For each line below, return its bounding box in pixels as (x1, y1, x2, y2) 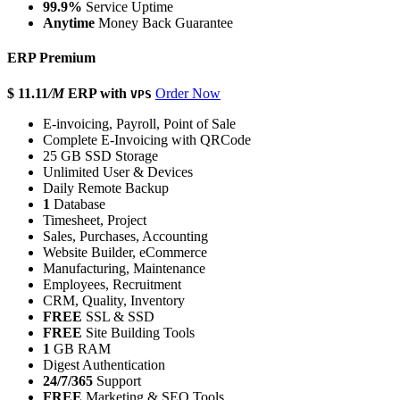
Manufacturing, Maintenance (43, 260, 205, 276)
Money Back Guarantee (95, 15, 233, 31)
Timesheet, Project (43, 212, 146, 228)
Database (50, 196, 105, 212)
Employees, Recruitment (43, 276, 181, 292)
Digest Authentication (43, 356, 165, 372)
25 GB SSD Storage (43, 147, 158, 163)
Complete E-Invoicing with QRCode (43, 131, 251, 147)
